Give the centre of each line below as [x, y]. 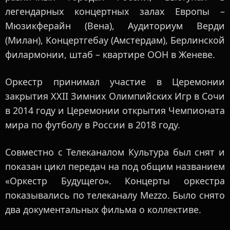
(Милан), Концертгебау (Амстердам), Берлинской [115, 40]
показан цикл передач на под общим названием [115, 167]
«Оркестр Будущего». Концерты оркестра [115, 181]
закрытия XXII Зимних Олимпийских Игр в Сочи [115, 96]
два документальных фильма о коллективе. [103, 210]
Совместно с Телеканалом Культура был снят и [115, 152]
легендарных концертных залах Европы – [115, 12]
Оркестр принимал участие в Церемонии [115, 82]
